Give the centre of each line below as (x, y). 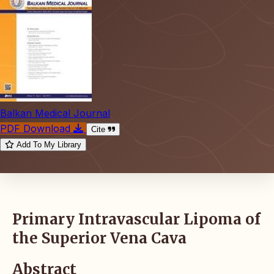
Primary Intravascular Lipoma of (136, 219)
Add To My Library (49, 144)
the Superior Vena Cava (99, 238)
